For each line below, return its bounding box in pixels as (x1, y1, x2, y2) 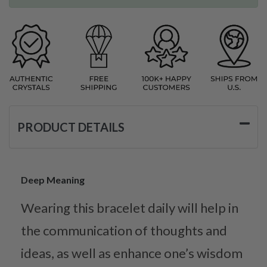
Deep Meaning (21, 173, 85, 185)
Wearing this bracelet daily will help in (21, 199, 238, 216)
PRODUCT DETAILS (17, 119, 125, 134)
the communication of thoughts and (21, 222, 227, 238)
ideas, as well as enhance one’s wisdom (21, 244, 243, 261)
